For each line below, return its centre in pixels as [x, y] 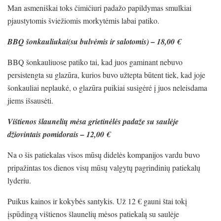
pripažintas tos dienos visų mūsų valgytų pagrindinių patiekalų [104, 167]
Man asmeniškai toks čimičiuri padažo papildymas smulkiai [99, 7]
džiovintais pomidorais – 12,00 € [59, 134]
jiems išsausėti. [30, 100]
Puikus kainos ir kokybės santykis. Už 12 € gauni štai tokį [97, 201]
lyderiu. [19, 180]
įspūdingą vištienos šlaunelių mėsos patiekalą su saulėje [93, 214]
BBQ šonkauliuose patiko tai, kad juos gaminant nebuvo [95, 62]
